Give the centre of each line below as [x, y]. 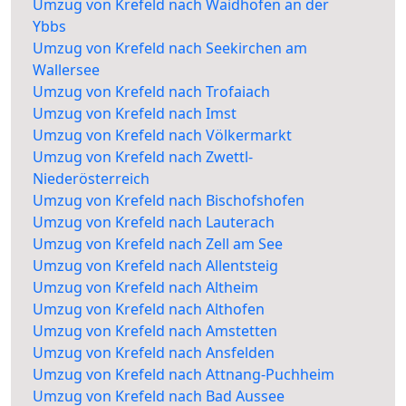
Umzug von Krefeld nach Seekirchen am [170, 48]
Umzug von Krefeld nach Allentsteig [155, 266]
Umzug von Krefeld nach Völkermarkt [162, 135]
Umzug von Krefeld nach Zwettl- [143, 157]
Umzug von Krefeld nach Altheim [145, 288]
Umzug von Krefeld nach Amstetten [155, 331]
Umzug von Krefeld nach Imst [135, 114]
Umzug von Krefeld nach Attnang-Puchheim [184, 375]
